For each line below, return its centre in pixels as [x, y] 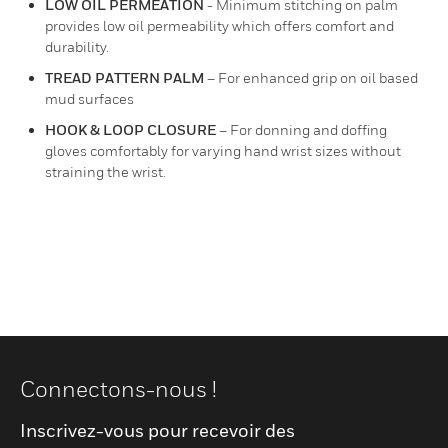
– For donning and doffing [301, 129]
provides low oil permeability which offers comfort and [219, 25]
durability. [77, 46]
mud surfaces [89, 98]
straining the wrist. [105, 171]
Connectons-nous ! [118, 389]
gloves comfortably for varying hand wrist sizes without [223, 150]
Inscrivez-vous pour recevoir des [157, 430]
